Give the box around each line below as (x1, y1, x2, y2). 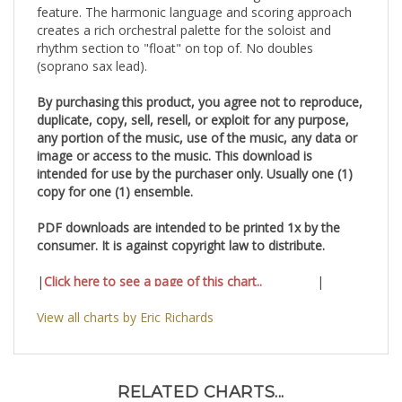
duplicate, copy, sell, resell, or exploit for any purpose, (37, 114, 349, 131)
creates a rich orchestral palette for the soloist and (37, 24, 331, 41)
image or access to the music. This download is (37, 150, 312, 167)
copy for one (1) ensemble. (37, 186, 193, 203)
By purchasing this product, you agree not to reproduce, (37, 96, 363, 113)
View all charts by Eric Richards (37, 311, 214, 328)
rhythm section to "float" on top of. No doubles (37, 42, 313, 59)
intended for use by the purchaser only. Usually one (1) (37, 168, 353, 185)
